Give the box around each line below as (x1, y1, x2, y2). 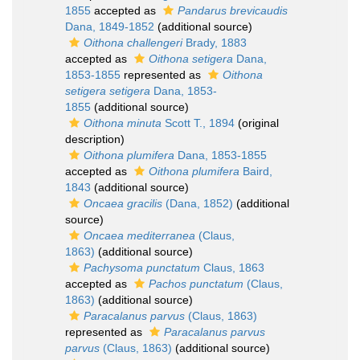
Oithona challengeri (84, 36, 182, 49)
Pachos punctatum (149, 277, 243, 290)
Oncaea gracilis (84, 197, 162, 210)
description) (65, 133, 125, 145)
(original (235, 117, 279, 129)
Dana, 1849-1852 (65, 20, 154, 33)
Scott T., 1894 (162, 117, 235, 129)
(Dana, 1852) (162, 197, 233, 210)
